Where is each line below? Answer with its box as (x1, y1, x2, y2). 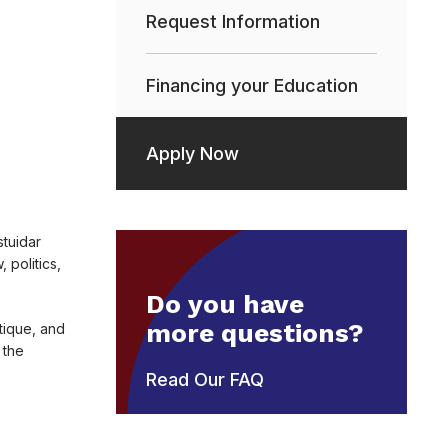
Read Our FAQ (146, 368, 264, 390)
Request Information (146, 10, 320, 32)
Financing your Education (146, 74, 358, 96)
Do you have (146, 288, 304, 319)
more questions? (146, 317, 364, 348)
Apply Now (146, 142, 239, 164)
